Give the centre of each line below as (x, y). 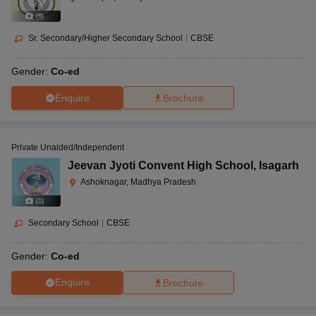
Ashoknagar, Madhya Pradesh (138, 182)
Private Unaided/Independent (68, 148)
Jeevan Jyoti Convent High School (160, 166)
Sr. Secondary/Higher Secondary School (105, 38)
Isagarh (279, 166)
